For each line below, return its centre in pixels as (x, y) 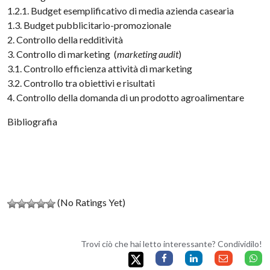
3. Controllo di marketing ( (62, 54)
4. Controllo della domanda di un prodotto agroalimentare (126, 97)
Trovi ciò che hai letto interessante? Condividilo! (171, 244)
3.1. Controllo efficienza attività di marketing (100, 68)
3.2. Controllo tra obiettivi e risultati (81, 83)
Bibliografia (33, 121)
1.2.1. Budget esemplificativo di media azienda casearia (121, 11)
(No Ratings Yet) (91, 202)
